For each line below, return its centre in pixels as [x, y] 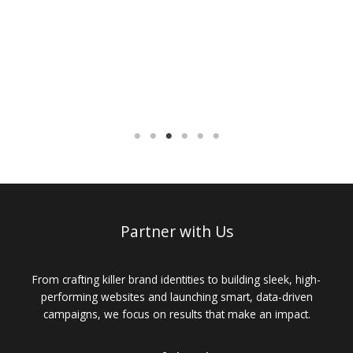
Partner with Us [176, 232]
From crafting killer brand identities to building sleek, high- [176, 279]
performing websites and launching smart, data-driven [176, 296]
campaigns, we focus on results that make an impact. [176, 314]
